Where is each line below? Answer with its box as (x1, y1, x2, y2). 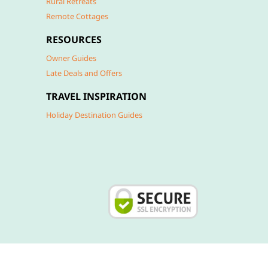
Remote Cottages (46, 11, 108, 22)
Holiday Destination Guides (46, 109, 142, 120)
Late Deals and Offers (46, 68, 122, 78)
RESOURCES (46, 33, 102, 46)
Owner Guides (46, 53, 96, 63)
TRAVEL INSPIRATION (46, 90, 147, 103)
